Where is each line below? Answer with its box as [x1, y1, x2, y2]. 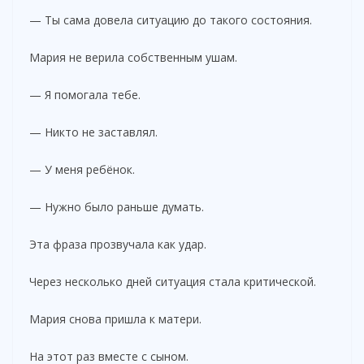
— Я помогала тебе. [29, 86, 141, 102]
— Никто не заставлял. [29, 123, 158, 140]
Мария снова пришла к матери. [29, 310, 201, 327]
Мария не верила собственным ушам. [29, 49, 237, 65]
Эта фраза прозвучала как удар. [29, 236, 206, 252]
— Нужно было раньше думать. [29, 198, 204, 214]
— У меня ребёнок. [29, 161, 135, 177]
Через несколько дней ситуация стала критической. [29, 273, 316, 289]
